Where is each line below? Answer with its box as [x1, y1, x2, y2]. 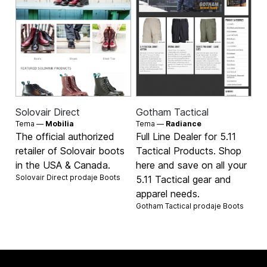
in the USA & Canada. [15, 159, 111, 172]
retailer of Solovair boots [15, 145, 125, 157]
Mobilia [45, 119, 74, 129]
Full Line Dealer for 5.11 [136, 131, 236, 143]
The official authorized [15, 131, 115, 143]
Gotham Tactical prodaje [136, 201, 223, 211]
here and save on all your [136, 159, 247, 172]
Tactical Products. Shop [136, 145, 241, 157]
